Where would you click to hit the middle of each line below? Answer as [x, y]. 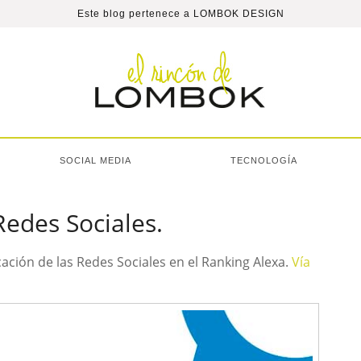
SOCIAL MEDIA [95, 160]
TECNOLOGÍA [264, 160]
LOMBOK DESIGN [239, 14]
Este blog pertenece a [135, 14]
